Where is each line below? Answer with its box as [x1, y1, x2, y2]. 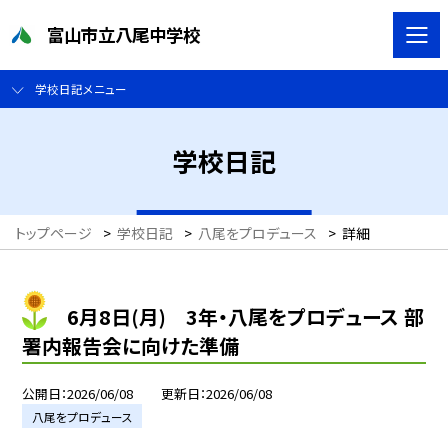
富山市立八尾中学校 [47, 21, 201, 47]
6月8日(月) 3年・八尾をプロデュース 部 [67, 301, 424, 331]
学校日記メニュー [34, 80, 127, 98]
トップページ [15, 223, 92, 244]
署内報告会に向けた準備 [22, 330, 240, 360]
